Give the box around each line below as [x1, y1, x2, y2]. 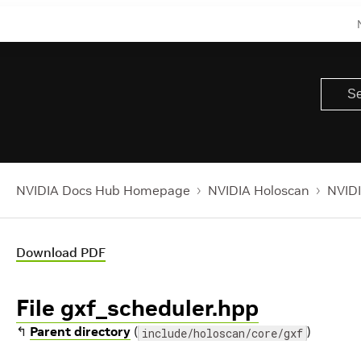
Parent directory [30, 323, 131, 339]
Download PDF [16, 244, 106, 260]
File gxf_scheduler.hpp [16, 294, 259, 322]
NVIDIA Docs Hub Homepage [16, 182, 190, 198]
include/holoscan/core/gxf [142, 326, 303, 341]
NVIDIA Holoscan [208, 182, 309, 198]
